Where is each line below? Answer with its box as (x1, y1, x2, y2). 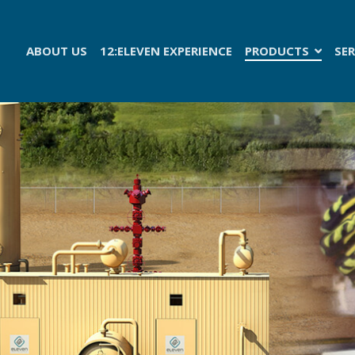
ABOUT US (26, 43, 87, 59)
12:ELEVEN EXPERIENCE (100, 43, 232, 59)
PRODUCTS (245, 43, 312, 59)
